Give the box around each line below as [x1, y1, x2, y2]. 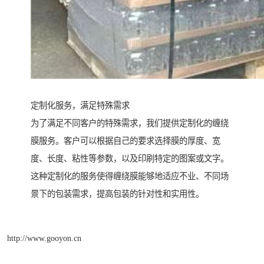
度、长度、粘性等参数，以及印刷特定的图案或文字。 [31, 154, 229, 164]
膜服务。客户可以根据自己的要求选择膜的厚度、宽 [31, 136, 220, 146]
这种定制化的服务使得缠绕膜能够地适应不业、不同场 [31, 171, 229, 181]
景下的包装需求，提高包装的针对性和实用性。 [31, 189, 204, 199]
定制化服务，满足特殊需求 [31, 101, 130, 111]
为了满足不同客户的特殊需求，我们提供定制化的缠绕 [31, 118, 229, 128]
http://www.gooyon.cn [7, 233, 81, 243]
